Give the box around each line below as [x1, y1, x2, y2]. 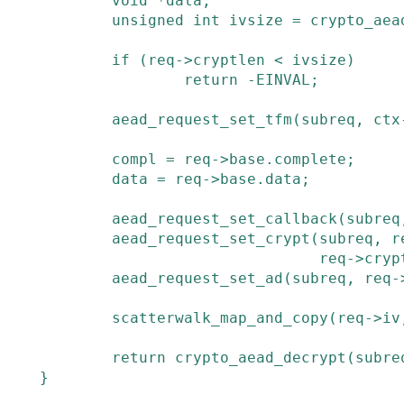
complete [274, 151, 346, 168]
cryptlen [193, 51, 265, 69]
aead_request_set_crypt [112, 230, 310, 247]
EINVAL [256, 71, 310, 88]
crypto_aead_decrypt [175, 349, 346, 366]
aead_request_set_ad [112, 270, 283, 287]
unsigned [112, 12, 184, 29]
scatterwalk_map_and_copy [112, 309, 328, 326]
